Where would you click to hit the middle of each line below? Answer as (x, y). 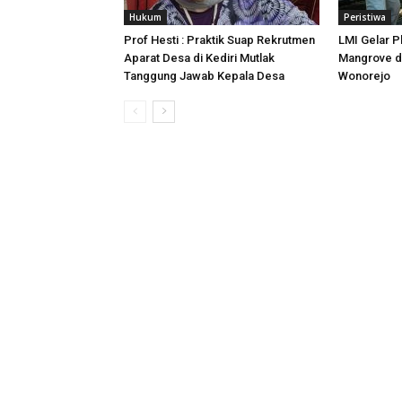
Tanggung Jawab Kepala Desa (204, 75)
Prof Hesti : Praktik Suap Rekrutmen (219, 39)
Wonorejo (364, 75)
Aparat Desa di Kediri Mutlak (199, 57)
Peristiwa (365, 17)
